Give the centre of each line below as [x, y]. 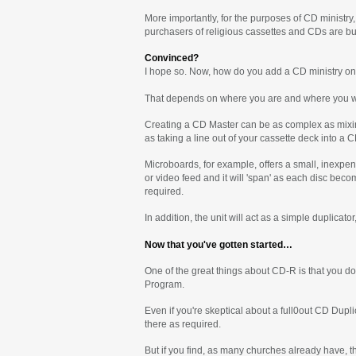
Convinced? [172, 58]
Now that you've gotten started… [219, 244]
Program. [164, 284]
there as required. [183, 325]
